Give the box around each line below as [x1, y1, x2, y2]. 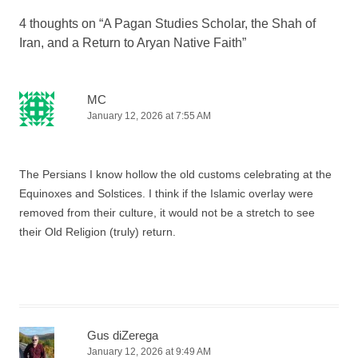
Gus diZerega [87, 328, 158, 342]
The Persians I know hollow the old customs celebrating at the [19, 167, 332, 181]
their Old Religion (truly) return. [19, 225, 176, 238]
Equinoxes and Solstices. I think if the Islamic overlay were [19, 186, 313, 200]
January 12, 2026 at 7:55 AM [87, 109, 211, 121]
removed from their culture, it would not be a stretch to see [19, 205, 315, 219]
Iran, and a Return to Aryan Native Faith [19, 35, 242, 50]
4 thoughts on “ [19, 16, 103, 30]
